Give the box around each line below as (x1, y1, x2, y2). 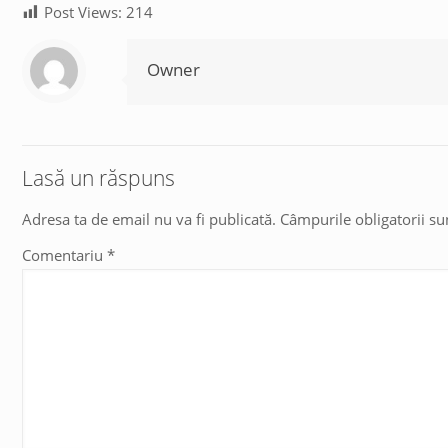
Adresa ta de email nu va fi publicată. (22, 208, 276, 229)
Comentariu (22, 244, 107, 265)
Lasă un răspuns (22, 163, 175, 192)
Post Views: (44, 2, 123, 22)
